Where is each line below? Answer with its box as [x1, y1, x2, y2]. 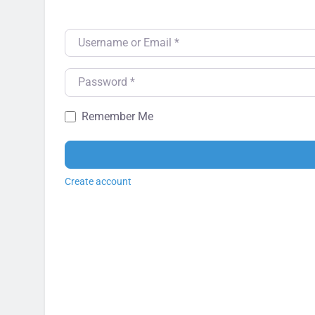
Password [64, 69, 116, 83]
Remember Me [82, 109, 153, 123]
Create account [65, 175, 131, 187]
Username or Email [64, 29, 160, 43]
